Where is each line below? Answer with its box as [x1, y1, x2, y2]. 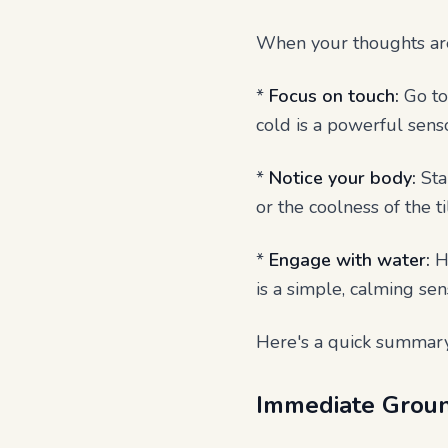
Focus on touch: [269, 84, 399, 108]
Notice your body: [269, 166, 416, 190]
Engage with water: [269, 248, 430, 272]
